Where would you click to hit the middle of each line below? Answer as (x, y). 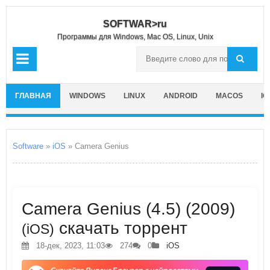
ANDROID (181, 96)
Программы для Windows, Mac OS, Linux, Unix (135, 37)
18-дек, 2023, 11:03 (69, 246)
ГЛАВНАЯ (33, 96)
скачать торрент (121, 228)
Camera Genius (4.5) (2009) (128, 209)
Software (28, 146)
